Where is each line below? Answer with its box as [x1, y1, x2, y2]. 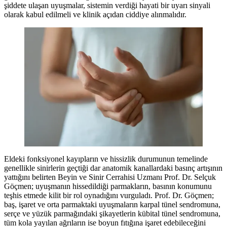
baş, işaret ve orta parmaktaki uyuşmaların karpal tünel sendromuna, [4, 200, 220, 209]
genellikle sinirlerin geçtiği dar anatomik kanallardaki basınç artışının [4, 163, 222, 172]
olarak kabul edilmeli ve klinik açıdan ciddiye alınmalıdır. [4, 10, 186, 19]
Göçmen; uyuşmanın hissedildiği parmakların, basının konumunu [4, 181, 212, 191]
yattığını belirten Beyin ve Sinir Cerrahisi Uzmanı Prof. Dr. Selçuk [4, 172, 216, 181]
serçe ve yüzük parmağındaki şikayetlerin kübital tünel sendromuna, [4, 209, 220, 218]
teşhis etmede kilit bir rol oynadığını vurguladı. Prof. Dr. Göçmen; [4, 191, 214, 200]
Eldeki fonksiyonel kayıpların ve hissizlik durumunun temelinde [4, 154, 208, 163]
